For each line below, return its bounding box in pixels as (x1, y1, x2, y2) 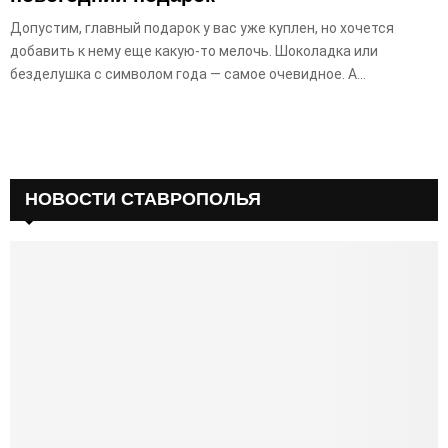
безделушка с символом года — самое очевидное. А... (10, 65, 366, 82)
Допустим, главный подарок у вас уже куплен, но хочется (10, 19, 394, 36)
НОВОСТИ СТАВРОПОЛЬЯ (25, 188, 261, 209)
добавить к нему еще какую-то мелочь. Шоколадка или (10, 42, 378, 59)
